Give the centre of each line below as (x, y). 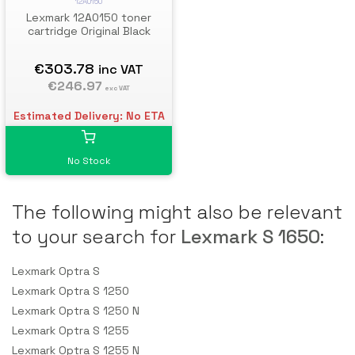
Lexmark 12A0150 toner (89, 17)
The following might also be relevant (177, 212)
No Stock (89, 160)
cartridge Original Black (89, 31)
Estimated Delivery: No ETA (89, 115)
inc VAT (121, 69)
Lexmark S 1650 (250, 236)
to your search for (96, 236)
